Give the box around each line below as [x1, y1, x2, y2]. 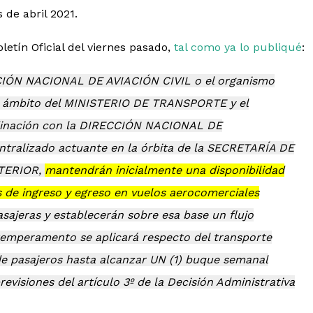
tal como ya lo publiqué [174, 41, 302, 54]
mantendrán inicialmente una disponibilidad [45, 163, 284, 177]
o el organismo [194, 74, 275, 87]
